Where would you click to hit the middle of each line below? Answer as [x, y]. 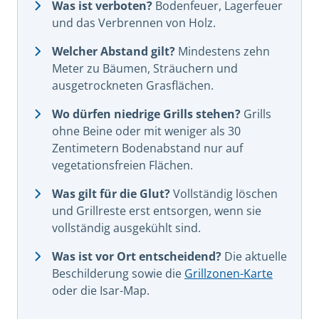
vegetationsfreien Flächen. [122, 165]
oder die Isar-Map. [101, 290]
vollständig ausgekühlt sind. [126, 228]
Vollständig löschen [224, 193]
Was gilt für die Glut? [111, 193]
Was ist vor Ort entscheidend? [137, 256]
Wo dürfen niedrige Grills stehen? [146, 114]
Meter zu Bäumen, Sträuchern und [145, 68]
